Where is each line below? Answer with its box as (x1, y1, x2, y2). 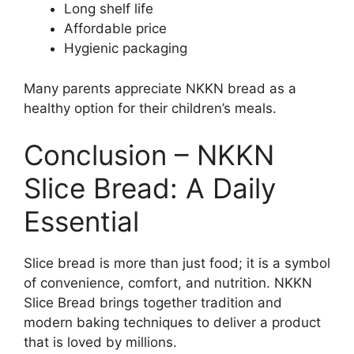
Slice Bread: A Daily (24, 171, 276, 205)
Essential (24, 205, 139, 239)
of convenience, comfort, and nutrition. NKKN (24, 275, 312, 292)
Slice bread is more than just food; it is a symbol (24, 255, 330, 272)
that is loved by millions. (24, 334, 177, 351)
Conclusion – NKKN (24, 138, 274, 172)
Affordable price (64, 21, 167, 37)
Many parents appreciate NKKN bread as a (24, 80, 296, 96)
